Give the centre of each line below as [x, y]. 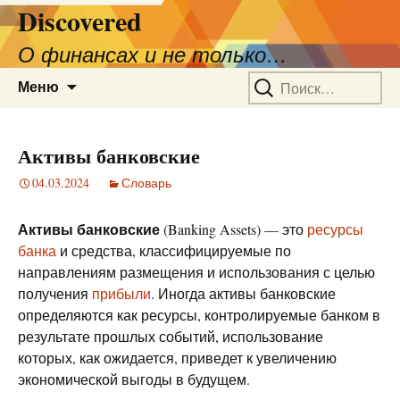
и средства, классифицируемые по [174, 250]
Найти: [270, 78]
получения [55, 293]
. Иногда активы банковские [243, 293]
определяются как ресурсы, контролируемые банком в [199, 315]
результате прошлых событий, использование [171, 336]
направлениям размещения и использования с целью [196, 272]
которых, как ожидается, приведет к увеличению [177, 358]
